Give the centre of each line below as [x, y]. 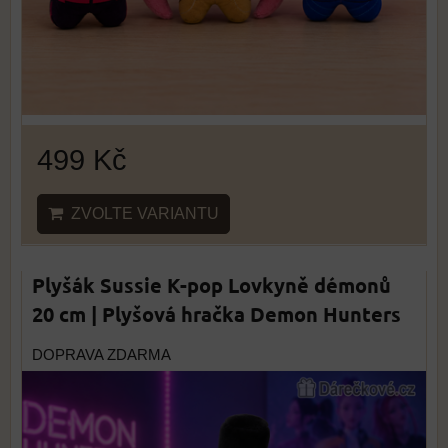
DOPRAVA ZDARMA [101, 355]
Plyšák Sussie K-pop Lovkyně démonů [211, 285]
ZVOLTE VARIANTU [141, 214]
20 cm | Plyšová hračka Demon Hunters [216, 314]
